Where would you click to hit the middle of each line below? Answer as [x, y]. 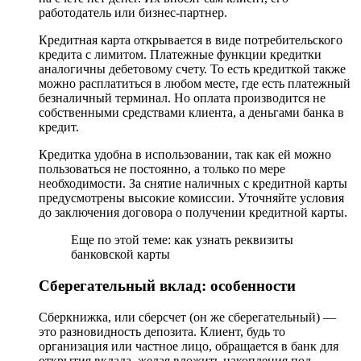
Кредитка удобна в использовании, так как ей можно [185, 155]
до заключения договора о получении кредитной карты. [193, 213]
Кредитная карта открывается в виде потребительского [191, 40]
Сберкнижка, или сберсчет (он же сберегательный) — [187, 317]
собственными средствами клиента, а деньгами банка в [191, 113]
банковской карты [120, 255]
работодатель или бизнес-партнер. [133, 13]
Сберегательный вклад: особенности [167, 285]
